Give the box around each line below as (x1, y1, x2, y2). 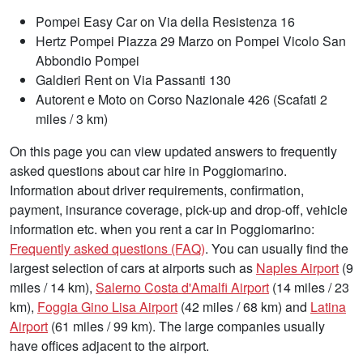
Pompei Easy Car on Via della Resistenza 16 (36, 11, 295, 31)
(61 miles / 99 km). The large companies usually (48, 316, 325, 335)
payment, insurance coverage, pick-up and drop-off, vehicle (10, 199, 348, 219)
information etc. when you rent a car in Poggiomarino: (10, 219, 314, 238)
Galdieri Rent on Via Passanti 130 (36, 70, 231, 89)
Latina (310, 297, 346, 316)
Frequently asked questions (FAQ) (10, 238, 205, 258)
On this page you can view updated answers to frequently (10, 141, 337, 160)
